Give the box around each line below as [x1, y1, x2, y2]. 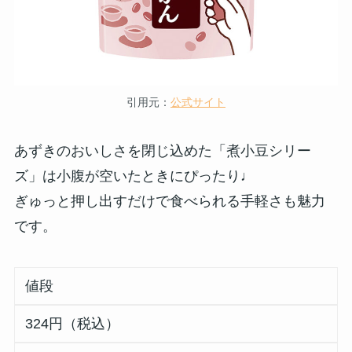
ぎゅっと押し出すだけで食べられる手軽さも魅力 [13, 192, 325, 209]
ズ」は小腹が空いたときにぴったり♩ [13, 167, 255, 184]
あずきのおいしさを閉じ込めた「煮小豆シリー [13, 142, 311, 159]
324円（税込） [25, 315, 120, 332]
